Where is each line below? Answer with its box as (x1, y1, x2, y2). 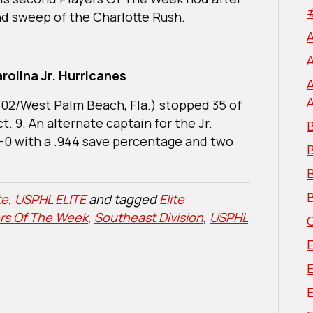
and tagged (86, 190, 159, 208)
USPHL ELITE (15, 190, 86, 208)
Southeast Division (94, 208, 203, 226)
